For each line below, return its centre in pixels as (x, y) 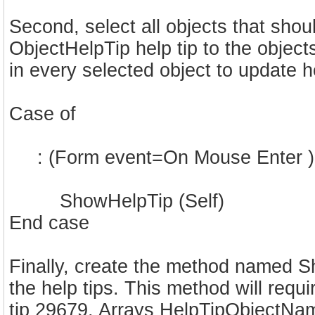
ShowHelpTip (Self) (117, 201)
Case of (43, 114)
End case (49, 223)
